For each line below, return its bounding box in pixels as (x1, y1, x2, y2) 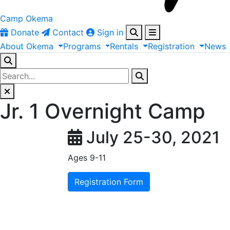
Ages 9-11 (68, 152, 106, 163)
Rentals (110, 41, 139, 51)
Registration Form (74, 177, 143, 187)
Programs (63, 41, 101, 51)
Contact (52, 27, 84, 37)
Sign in (97, 27, 123, 37)
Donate (11, 27, 39, 37)
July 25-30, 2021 (86, 127, 220, 147)
